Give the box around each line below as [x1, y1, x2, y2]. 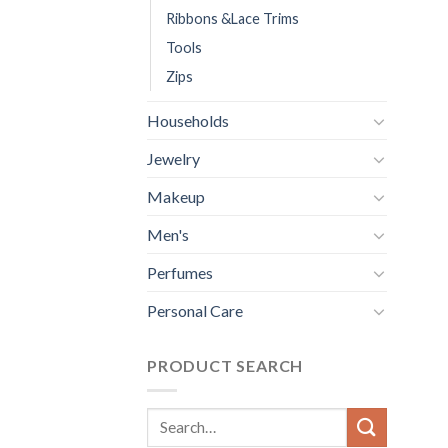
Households [147, 111, 229, 131]
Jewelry [147, 149, 200, 169]
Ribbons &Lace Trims [166, 10, 299, 28]
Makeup [147, 187, 205, 207]
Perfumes [147, 263, 213, 283]
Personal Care [147, 301, 243, 321]
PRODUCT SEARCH [147, 356, 304, 376]
